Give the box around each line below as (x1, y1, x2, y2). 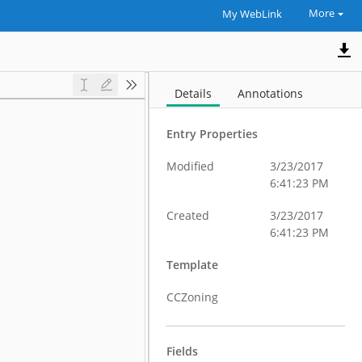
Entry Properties (166, 126, 259, 141)
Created (166, 208, 210, 223)
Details (175, 86, 213, 101)
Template (166, 257, 219, 272)
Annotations (238, 86, 304, 101)
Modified (166, 158, 215, 174)
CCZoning (166, 289, 219, 305)
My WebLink (221, 7, 282, 21)
